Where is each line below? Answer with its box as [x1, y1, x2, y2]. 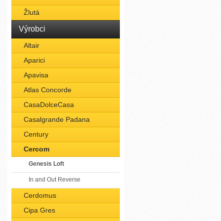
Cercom [24, 145, 49, 153]
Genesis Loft [29, 160, 64, 167]
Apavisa [24, 71, 48, 79]
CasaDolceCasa [24, 101, 74, 109]
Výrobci [19, 25, 45, 33]
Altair [24, 41, 39, 49]
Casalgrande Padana [24, 115, 90, 123]
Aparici [24, 56, 45, 64]
